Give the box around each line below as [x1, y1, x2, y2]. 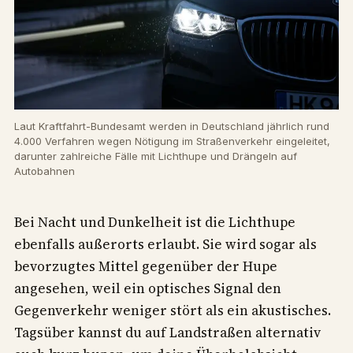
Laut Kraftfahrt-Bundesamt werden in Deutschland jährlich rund [14, 120, 329, 133]
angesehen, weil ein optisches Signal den [14, 279, 281, 299]
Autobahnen [14, 165, 75, 178]
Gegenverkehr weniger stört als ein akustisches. [14, 301, 331, 321]
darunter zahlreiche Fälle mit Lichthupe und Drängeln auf [14, 150, 297, 163]
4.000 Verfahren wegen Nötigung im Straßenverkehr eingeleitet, [14, 135, 330, 148]
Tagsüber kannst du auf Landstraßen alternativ [14, 323, 321, 343]
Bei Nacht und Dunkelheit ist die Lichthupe [14, 213, 295, 232]
